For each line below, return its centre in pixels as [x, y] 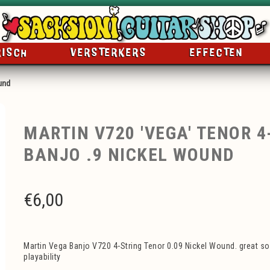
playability [42, 257]
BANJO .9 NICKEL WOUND [129, 155]
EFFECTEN [217, 53]
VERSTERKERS [108, 53]
